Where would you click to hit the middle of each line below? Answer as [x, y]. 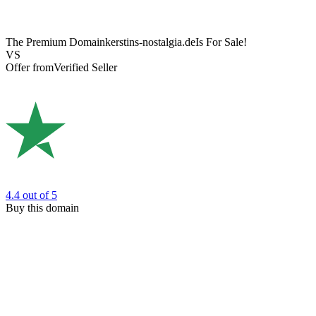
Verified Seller [85, 68]
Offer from [30, 68]
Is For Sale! [221, 42]
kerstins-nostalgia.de [150, 42]
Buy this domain [42, 207]
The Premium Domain [55, 42]
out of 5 [40, 195]
